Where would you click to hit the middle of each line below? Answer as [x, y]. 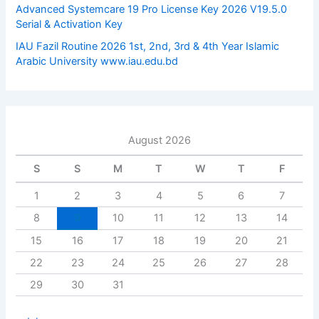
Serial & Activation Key [69, 24]
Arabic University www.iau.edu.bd [97, 62]
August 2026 [159, 140]
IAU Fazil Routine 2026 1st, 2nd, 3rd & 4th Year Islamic [148, 47]
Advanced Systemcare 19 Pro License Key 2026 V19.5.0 [152, 9]
